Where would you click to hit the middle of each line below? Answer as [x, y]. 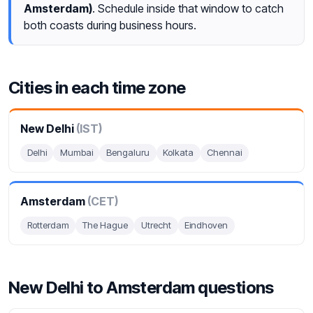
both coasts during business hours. [110, 25]
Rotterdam [48, 225]
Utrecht [156, 225]
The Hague [105, 225]
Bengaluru [128, 153]
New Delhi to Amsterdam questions [141, 287]
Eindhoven [206, 225]
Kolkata [179, 153]
